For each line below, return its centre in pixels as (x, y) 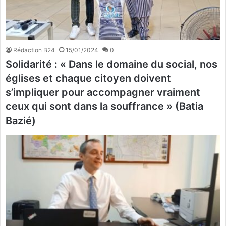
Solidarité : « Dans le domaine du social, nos (111, 64)
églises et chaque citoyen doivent (88, 78)
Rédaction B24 (34, 50)
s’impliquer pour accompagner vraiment (103, 93)
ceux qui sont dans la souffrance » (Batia (104, 107)
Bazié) (21, 121)
